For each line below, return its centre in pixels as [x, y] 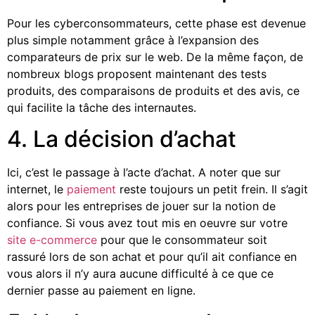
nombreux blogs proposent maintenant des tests [137, 73]
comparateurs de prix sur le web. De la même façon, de [155, 57]
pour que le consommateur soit [182, 240]
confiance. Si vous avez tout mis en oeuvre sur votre [147, 223]
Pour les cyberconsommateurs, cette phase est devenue [156, 23]
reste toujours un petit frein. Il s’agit [212, 189]
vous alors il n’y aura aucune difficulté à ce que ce [140, 274]
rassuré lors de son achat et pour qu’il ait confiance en [152, 257]
